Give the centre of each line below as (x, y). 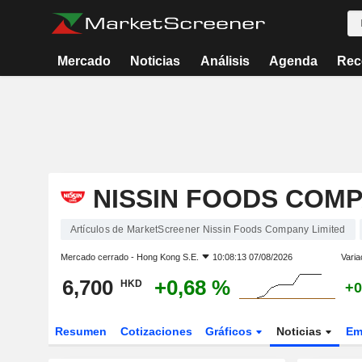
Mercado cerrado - (98, 257)
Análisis (225, 61)
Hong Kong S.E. (167, 257)
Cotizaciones (156, 331)
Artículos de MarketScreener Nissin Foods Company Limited (208, 229)
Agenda (293, 61)
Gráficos (231, 331)
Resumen (80, 331)
